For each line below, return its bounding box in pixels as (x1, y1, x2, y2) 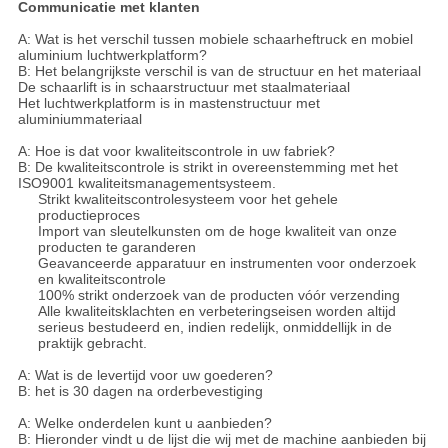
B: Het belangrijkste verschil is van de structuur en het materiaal (17, 63, 421, 80)
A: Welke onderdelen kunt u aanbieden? (17, 415, 272, 432)
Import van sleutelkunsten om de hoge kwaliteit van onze (37, 223, 397, 240)
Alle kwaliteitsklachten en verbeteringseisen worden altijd (37, 303, 396, 320)
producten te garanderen (37, 239, 196, 256)
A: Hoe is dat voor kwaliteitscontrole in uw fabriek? (17, 143, 335, 160)
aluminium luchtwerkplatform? (17, 47, 207, 64)
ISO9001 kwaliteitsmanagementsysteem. (17, 175, 276, 192)
